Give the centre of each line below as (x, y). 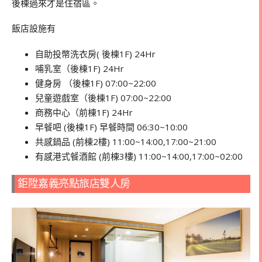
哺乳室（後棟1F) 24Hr (80, 69)
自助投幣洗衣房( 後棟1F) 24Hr (95, 54)
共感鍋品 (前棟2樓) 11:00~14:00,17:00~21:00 (126, 142)
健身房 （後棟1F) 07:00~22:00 (96, 83)
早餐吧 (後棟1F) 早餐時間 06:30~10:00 (111, 127)
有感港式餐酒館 (66, 156)
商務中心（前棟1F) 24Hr (84, 113)
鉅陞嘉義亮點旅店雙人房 (74, 183)
